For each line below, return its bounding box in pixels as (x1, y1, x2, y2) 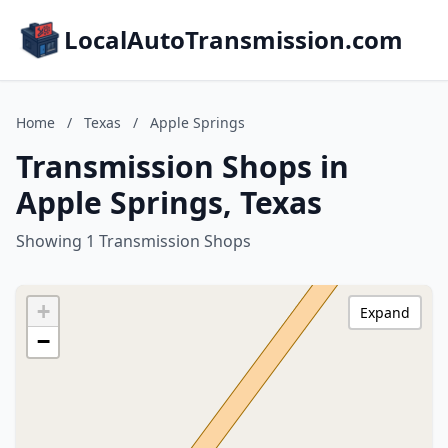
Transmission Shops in (16, 146, 349, 187)
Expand (360, 303, 410, 322)
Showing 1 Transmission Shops (16, 230, 251, 252)
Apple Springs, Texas (16, 182, 322, 223)
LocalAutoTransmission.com (64, 23, 403, 56)
